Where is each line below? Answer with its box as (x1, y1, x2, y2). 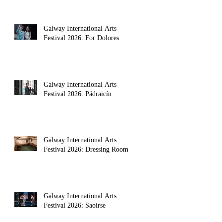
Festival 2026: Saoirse (44, 202, 106, 209)
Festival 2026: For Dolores (44, 34, 119, 42)
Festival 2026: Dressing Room (44, 146, 128, 153)
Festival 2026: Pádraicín (44, 90, 111, 98)
